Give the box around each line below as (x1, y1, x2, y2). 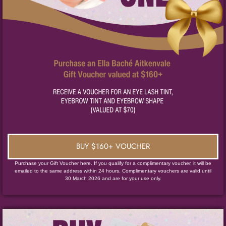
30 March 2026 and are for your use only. (65, 176, 161, 182)
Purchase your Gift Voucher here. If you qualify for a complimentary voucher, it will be (15, 160, 211, 166)
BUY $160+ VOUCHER (76, 141, 150, 152)
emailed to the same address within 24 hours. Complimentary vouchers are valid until (15, 168, 211, 174)
